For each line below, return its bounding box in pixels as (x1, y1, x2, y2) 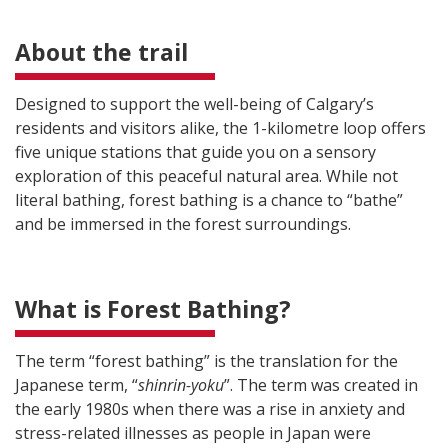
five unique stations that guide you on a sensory (15, 140, 376, 163)
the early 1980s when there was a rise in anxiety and (15, 397, 405, 420)
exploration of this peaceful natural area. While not (15, 164, 398, 187)
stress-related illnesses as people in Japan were (15, 421, 371, 444)
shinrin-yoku (138, 373, 224, 396)
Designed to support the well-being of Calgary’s (15, 92, 374, 115)
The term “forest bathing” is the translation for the (15, 349, 398, 372)
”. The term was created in (224, 373, 418, 396)
